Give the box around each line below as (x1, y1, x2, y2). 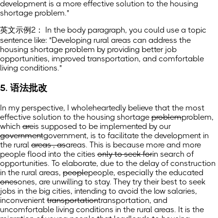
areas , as (31, 140, 66, 150)
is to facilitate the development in (89, 131, 209, 141)
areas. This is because (66, 140, 144, 150)
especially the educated (115, 168, 203, 178)
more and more (144, 140, 201, 150)
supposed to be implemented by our (39, 122, 171, 131)
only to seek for (97, 149, 152, 159)
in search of (152, 149, 194, 159)
